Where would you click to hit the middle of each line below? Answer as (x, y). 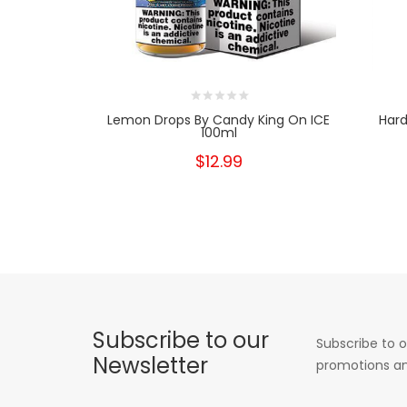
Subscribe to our (181, 340)
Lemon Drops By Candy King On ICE (219, 119)
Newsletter (150, 365)
